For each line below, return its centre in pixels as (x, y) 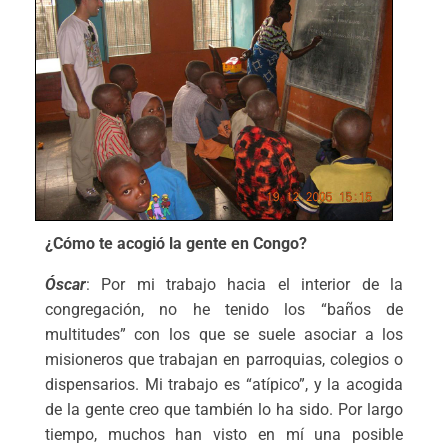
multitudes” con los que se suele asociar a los (224, 335)
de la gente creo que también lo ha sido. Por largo (224, 410)
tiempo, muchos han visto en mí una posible (224, 435)
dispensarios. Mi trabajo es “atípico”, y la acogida (224, 385)
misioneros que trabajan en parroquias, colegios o (224, 360)
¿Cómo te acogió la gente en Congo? (175, 244)
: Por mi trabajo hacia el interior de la (244, 285)
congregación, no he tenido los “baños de (224, 310)
